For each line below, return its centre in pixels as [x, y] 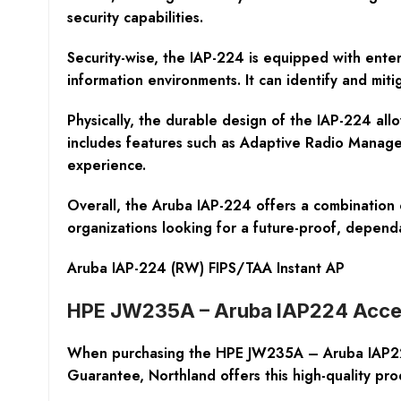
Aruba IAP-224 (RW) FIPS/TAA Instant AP [205, 268]
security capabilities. [135, 17]
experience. [106, 165]
